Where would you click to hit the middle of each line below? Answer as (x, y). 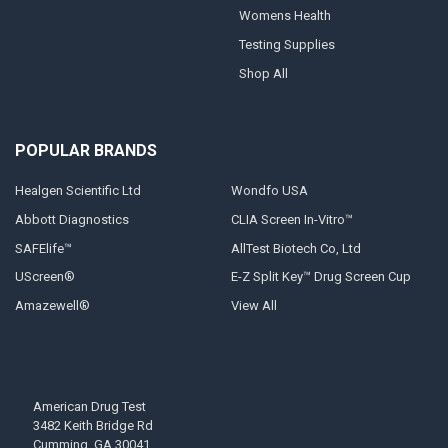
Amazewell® (52, 306)
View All (253, 306)
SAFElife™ (43, 248)
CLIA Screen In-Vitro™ (291, 219)
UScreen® (44, 277)
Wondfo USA (269, 190)
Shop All (263, 73)
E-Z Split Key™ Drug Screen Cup (320, 277)
